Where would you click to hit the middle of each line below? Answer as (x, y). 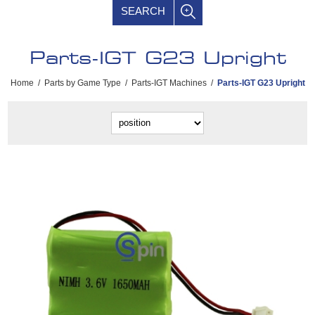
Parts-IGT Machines (169, 83)
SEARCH (143, 11)
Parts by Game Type (82, 83)
